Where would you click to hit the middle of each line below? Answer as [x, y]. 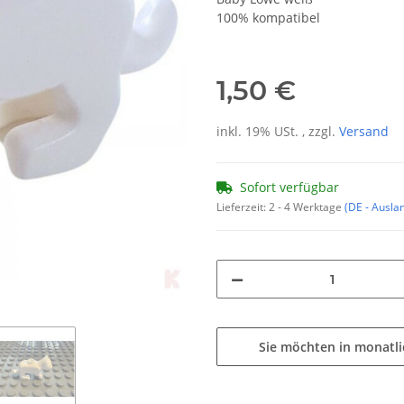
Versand [364, 132]
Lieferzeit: [243, 207]
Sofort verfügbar [289, 188]
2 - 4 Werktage [307, 207]
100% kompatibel [268, 18]
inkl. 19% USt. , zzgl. [278, 132]
